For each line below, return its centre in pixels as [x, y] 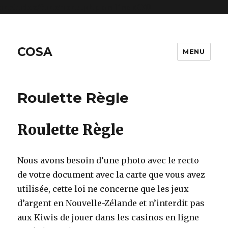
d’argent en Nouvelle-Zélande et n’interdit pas [111, 203]
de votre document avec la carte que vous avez [111, 175]
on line [116, 7]
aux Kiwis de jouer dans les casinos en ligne [108, 217]
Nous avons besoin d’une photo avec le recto [108, 160]
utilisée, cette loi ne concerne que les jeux [103, 189]
